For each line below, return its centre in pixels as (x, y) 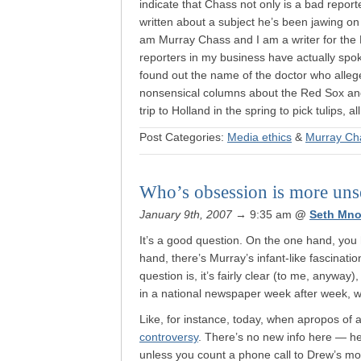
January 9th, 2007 (186, 214)
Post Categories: (183, 137)
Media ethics (259, 137)
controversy (169, 337)
